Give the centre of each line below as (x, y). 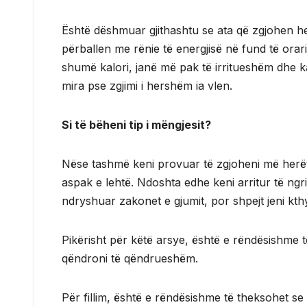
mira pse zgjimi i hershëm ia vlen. (147, 85)
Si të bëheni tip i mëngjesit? (136, 124)
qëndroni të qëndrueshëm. (130, 258)
